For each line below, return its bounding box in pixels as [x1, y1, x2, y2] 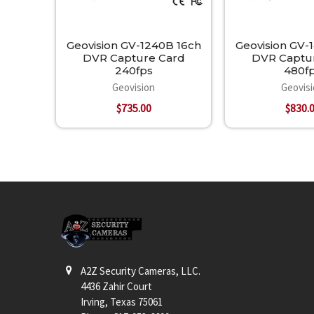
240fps [114, 63, 153, 77]
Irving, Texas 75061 [81, 295, 163, 309]
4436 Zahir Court [81, 280, 153, 294]
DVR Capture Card [82, 50, 185, 64]
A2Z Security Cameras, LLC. [81, 264, 201, 278]
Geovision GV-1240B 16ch [66, 38, 201, 52]
